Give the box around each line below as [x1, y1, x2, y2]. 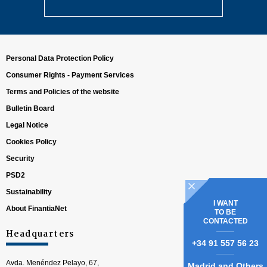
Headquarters [6, 227, 74, 241]
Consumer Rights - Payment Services [6, 71, 134, 79]
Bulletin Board [6, 104, 54, 113]
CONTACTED [203, 216, 248, 225]
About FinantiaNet [6, 204, 67, 213]
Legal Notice [6, 121, 48, 129]
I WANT [213, 198, 238, 207]
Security [6, 154, 35, 163]
